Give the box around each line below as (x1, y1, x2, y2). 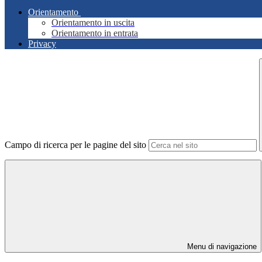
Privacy (28, 39, 56, 49)
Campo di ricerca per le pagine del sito (5, 140, 146, 150)
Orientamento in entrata (51, 28, 138, 39)
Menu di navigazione (185, 242, 257, 251)
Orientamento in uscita (51, 18, 135, 28)
